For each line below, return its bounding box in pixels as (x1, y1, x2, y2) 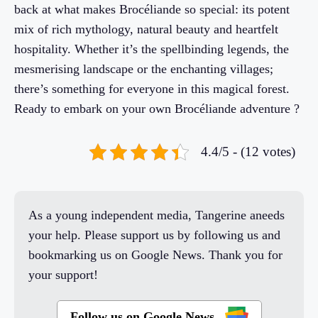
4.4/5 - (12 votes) (201, 144, 295, 160)
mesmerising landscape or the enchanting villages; (14, 62, 273, 77)
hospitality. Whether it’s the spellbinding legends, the (14, 42, 289, 57)
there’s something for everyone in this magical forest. (14, 82, 290, 97)
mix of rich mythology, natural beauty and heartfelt (14, 22, 278, 37)
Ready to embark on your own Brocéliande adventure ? (14, 102, 300, 116)
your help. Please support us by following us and (28, 228, 280, 243)
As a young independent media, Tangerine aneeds (28, 208, 285, 223)
